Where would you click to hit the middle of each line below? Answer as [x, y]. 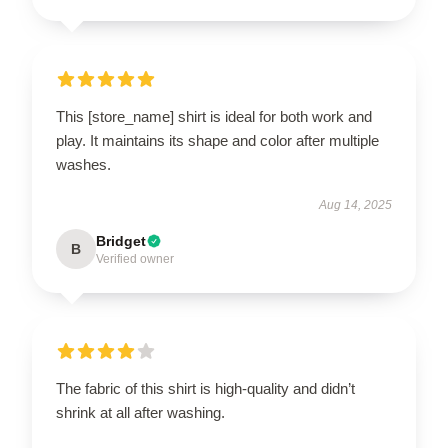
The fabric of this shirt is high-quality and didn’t [205, 388]
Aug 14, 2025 [355, 205]
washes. [83, 164]
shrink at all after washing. [140, 412]
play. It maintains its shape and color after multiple [217, 140]
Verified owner [135, 259]
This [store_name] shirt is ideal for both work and [214, 116]
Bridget [121, 241]
